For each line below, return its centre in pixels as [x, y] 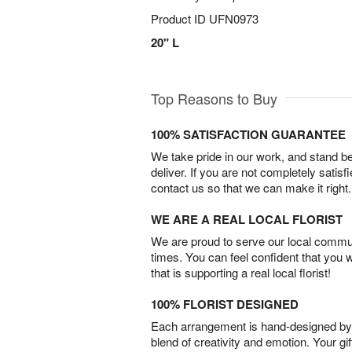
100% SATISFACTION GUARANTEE [248, 135]
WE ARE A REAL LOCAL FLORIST [247, 220]
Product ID [180, 18]
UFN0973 [234, 18]
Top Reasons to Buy [214, 99]
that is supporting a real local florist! [241, 273]
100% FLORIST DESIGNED [225, 304]
